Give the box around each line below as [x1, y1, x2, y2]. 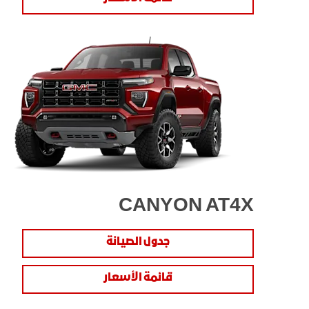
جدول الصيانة [106, 234, 170, 249]
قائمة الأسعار [103, 270, 172, 285]
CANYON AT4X [119, 191, 254, 219]
